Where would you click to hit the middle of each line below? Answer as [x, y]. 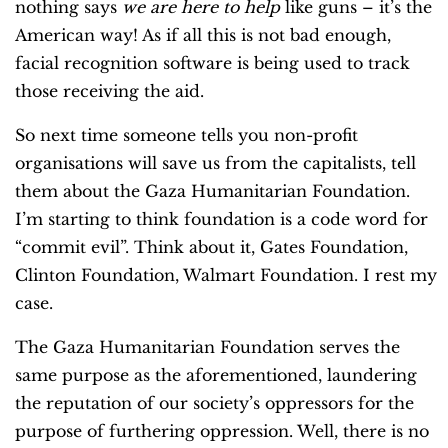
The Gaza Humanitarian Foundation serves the [207, 347]
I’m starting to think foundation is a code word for [221, 219]
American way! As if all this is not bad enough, [203, 35]
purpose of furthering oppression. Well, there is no [222, 431]
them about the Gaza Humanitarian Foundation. [212, 191]
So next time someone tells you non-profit [186, 135]
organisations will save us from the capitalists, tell [215, 163]
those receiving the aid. [109, 91]
